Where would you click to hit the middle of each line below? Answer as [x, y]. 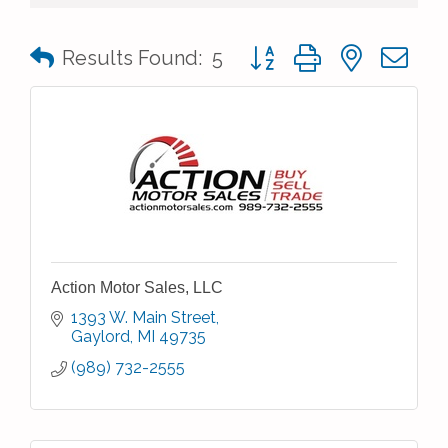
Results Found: [132, 58]
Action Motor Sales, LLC [137, 287]
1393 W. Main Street [143, 317]
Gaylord [100, 336]
